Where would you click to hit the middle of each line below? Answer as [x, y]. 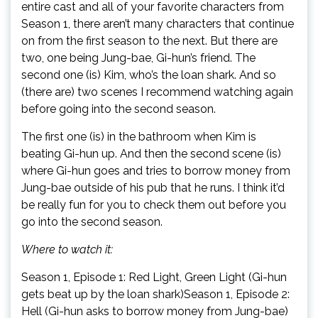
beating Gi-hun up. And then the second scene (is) [151, 154]
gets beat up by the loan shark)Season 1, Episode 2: [155, 294]
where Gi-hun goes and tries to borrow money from [156, 171]
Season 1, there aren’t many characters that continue [158, 24]
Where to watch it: [67, 250]
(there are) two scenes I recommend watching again [157, 92]
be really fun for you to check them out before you [154, 205]
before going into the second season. [119, 109]
